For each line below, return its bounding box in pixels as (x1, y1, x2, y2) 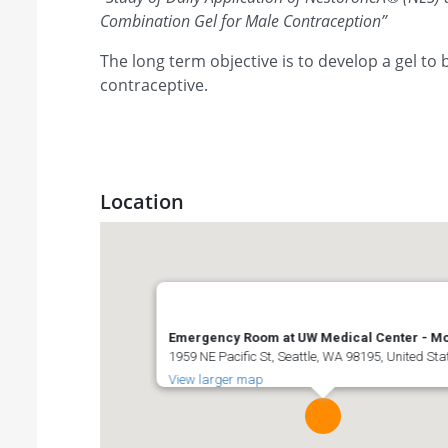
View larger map (168, 372, 264, 388)
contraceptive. (100, 73, 208, 96)
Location (100, 188, 184, 216)
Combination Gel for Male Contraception (100, 9, 381, 32)
